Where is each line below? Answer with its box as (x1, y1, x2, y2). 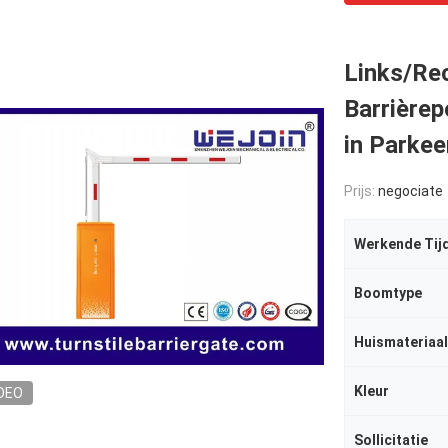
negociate (378, 183, 443, 199)
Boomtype (354, 285, 422, 301)
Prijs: (344, 183, 378, 199)
